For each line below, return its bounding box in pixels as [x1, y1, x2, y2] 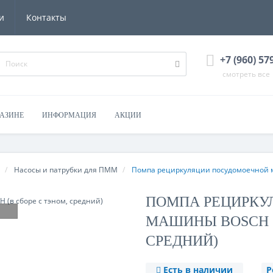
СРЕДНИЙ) [146, 233, 218, 249]
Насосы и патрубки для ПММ [14, 165, 118, 175]
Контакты [26, 12, 66, 23]
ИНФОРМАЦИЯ [42, 111, 96, 119]
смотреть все [222, 69, 270, 79]
